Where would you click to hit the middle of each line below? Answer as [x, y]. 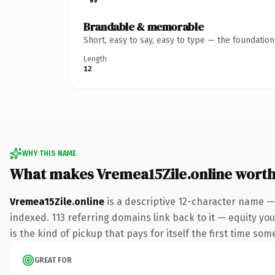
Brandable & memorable [144, 26]
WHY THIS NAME [49, 153]
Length [95, 59]
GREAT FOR [53, 260]
